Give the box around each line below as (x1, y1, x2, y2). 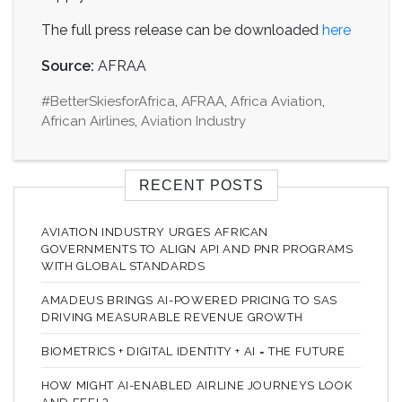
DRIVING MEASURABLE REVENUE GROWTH (41, 310, 303, 324)
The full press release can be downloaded (41, 21, 322, 39)
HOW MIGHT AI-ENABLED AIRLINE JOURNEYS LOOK (41, 378, 353, 392)
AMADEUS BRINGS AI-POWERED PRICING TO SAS (41, 293, 337, 307)
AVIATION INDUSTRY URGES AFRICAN (41, 224, 269, 239)
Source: (41, 57, 94, 74)
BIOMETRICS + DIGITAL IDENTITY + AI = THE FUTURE (41, 344, 345, 358)
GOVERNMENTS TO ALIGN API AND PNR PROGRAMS (41, 241, 354, 256)
